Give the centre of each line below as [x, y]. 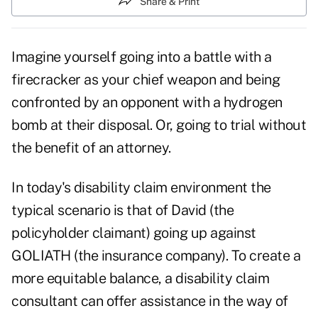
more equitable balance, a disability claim [140, 279]
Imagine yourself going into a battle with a [142, 57]
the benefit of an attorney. [91, 148]
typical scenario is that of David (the [122, 210]
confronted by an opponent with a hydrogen [147, 103]
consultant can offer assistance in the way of [150, 301]
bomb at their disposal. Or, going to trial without [159, 125]
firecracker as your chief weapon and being [146, 80]
